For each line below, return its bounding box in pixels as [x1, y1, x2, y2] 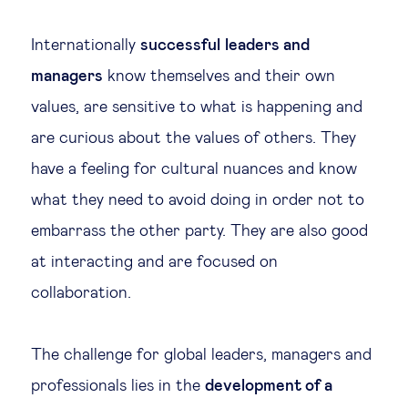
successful [140, 37, 220, 54]
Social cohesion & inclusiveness [129, 379, 358, 395]
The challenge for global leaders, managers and [31, 347, 372, 363]
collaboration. [31, 285, 131, 301]
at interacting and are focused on [31, 254, 278, 270]
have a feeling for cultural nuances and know [31, 161, 357, 178]
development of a [205, 378, 332, 394]
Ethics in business [129, 216, 259, 233]
